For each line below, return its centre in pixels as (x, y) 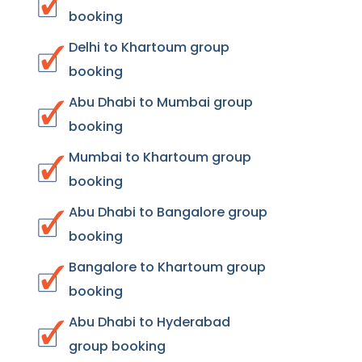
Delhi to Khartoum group (149, 47)
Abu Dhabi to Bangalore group (168, 212)
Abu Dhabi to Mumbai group (161, 102)
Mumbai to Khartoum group (160, 157)
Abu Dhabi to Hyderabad (149, 322)
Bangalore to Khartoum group (167, 267)
